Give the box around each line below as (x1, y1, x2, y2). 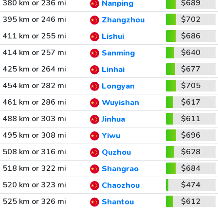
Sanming (101, 48, 135, 59)
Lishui (101, 31, 124, 42)
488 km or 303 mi (2, 113, 66, 124)
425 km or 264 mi (2, 64, 66, 74)
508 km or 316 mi (2, 146, 66, 157)
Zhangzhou (101, 15, 145, 26)
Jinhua (101, 114, 125, 125)
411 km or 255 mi (2, 31, 66, 41)
